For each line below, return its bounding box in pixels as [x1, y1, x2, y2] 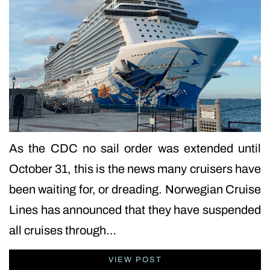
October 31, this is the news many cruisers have [9, 162, 261, 176]
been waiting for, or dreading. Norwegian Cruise [9, 183, 261, 196]
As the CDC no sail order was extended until [9, 142, 261, 155]
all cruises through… [9, 224, 116, 237]
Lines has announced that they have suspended [9, 203, 261, 217]
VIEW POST [108, 256, 162, 265]
